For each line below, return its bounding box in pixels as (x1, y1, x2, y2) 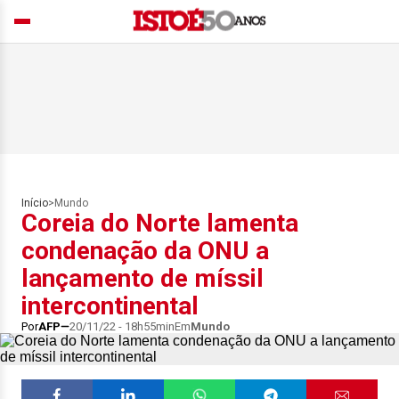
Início (21, 197, 48, 209)
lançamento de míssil (21, 264, 264, 293)
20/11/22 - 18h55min (69, 320, 175, 333)
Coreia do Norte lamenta (21, 208, 298, 238)
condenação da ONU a (21, 236, 269, 265)
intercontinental (21, 291, 199, 321)
